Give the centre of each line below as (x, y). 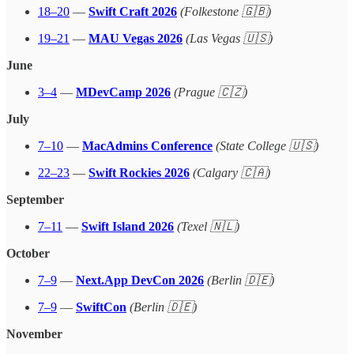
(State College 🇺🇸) (267, 145)
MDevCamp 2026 (123, 92)
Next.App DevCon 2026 (140, 280)
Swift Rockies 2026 (139, 172)
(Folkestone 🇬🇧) (226, 11)
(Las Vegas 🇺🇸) (229, 38)
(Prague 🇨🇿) (211, 92)
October (28, 253)
